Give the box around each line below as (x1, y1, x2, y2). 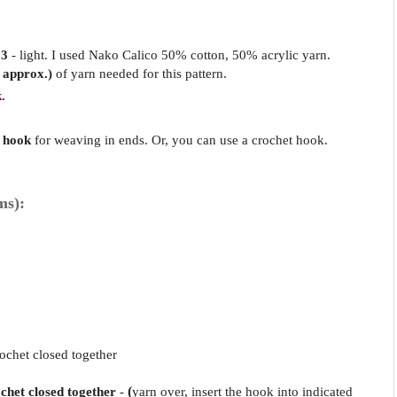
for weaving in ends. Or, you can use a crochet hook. (34, 131, 328, 147)
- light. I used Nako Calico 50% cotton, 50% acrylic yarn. (7, 47, 331, 63)
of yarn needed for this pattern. (55, 66, 227, 82)
